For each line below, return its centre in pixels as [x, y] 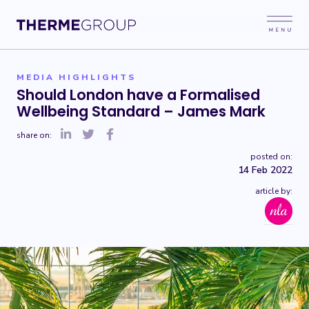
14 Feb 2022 [265, 170]
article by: [274, 191]
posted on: [271, 157]
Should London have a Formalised [138, 95]
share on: [34, 135]
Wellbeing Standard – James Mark [141, 111]
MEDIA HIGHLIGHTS [76, 77]
